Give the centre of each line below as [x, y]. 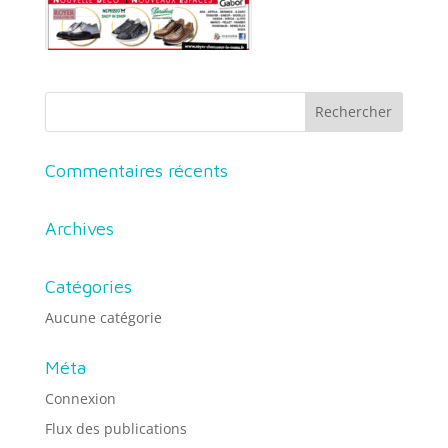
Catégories [88, 286]
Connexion [80, 398]
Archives [79, 228]
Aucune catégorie [103, 317]
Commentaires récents [136, 170]
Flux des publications [115, 428]
